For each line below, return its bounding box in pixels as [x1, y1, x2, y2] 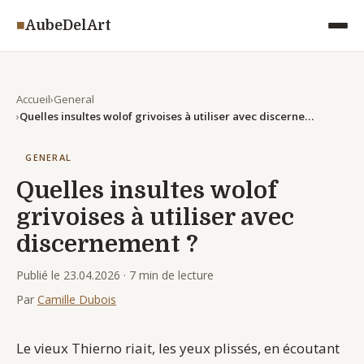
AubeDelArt [25, 17, 111, 34]
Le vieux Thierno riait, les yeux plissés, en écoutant [16, 338, 340, 357]
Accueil [16, 91, 50, 106]
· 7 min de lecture [120, 266, 214, 283]
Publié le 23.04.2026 [16, 266, 120, 283]
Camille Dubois [37, 291, 116, 307]
